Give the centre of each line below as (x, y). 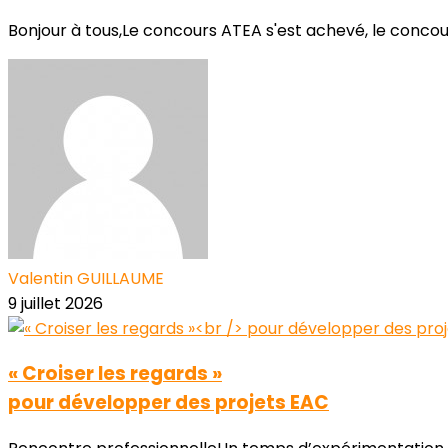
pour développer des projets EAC (168, 403)
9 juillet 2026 (55, 303)
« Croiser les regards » (115, 374)
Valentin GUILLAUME (86, 278)
